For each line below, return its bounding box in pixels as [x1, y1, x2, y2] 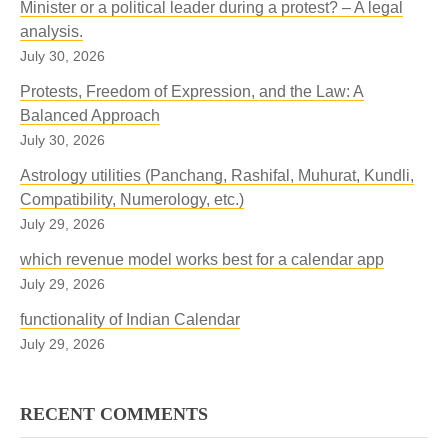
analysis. [20, 23, 83, 40]
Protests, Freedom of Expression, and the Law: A [20, 83, 364, 100]
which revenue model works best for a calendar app [20, 251, 384, 268]
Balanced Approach [20, 107, 160, 124]
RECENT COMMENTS [20, 404, 208, 424]
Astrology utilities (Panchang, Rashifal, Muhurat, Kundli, [20, 167, 414, 184]
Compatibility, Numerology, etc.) [20, 191, 244, 208]
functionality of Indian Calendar [20, 311, 240, 328]
